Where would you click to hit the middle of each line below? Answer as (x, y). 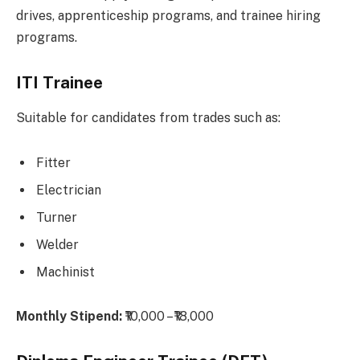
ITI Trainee (59, 82)
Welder (57, 244)
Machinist (65, 272)
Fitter (53, 162)
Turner (57, 217)
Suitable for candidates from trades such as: (148, 118)
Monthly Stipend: (69, 317)
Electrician (69, 190)
